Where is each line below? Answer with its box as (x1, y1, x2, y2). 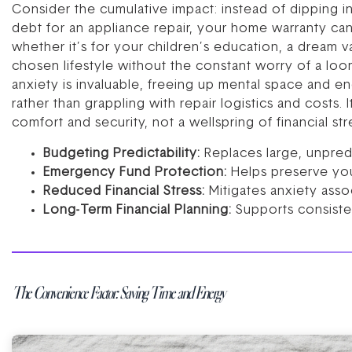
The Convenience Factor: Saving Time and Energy (12, 280, 225, 302)
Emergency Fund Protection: (43, 166, 227, 179)
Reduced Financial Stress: (43, 185, 205, 198)
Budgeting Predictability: (43, 147, 200, 160)
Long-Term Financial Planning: (43, 203, 232, 217)
